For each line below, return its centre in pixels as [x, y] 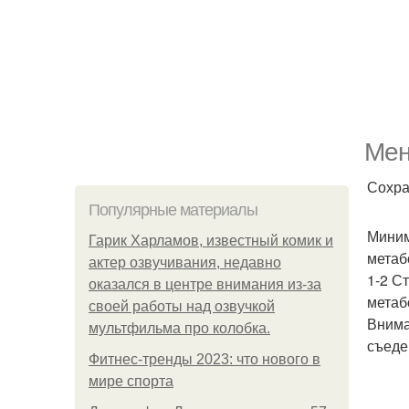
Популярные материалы [173, 210]
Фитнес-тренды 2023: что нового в [204, 359]
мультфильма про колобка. [179, 328]
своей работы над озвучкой [182, 306]
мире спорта [131, 381]
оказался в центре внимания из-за [205, 284]
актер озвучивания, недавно [185, 262]
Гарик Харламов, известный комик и [211, 241]
